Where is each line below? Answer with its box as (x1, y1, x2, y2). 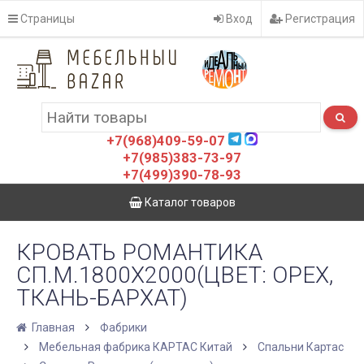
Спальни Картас (258, 340, 344, 353)
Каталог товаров (141, 196, 236, 209)
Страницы (18, 12, 75, 25)
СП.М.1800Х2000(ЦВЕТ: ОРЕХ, (16, 262, 333, 288)
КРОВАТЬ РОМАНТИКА (16, 239, 262, 266)
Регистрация (283, 12, 355, 25)
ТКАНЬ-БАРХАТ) (16, 284, 188, 311)
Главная (27, 321, 77, 334)
